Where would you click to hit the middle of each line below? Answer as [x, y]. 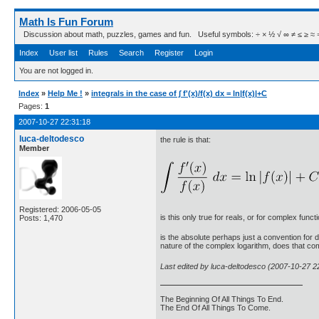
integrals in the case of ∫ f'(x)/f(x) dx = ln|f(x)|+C [179, 93]
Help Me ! [65, 93]
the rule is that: [185, 140]
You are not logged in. [56, 70]
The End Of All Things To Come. [215, 308]
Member [34, 148]
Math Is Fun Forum [66, 22]
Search [131, 53]
